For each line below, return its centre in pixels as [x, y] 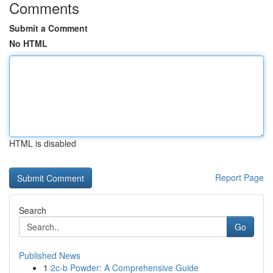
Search [33, 210]
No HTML [28, 43]
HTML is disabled [43, 143]
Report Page [239, 177]
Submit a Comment [48, 28]
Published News [50, 255]
